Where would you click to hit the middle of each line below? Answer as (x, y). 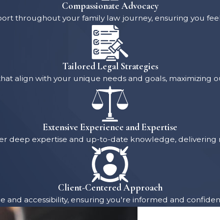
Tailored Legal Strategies (110, 66)
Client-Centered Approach (110, 187)
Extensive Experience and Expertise (110, 127)
